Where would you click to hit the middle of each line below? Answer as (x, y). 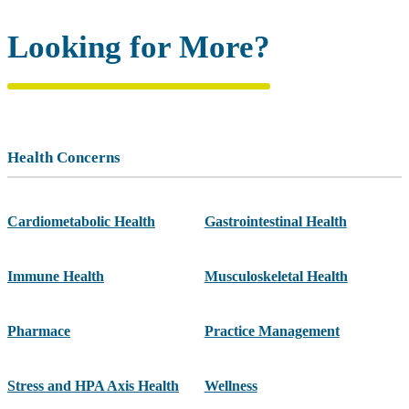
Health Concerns (64, 158)
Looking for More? (139, 47)
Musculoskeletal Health (276, 277)
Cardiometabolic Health (81, 222)
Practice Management (272, 331)
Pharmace (39, 331)
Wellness (231, 386)
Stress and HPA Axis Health (93, 386)
